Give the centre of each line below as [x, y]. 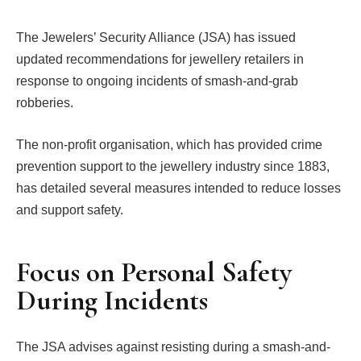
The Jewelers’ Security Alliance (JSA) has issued [156, 37]
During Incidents [112, 300]
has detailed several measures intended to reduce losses [178, 188]
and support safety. [70, 210]
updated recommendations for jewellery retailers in [160, 59]
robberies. [46, 103]
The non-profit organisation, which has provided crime [169, 144]
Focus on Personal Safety [154, 272]
